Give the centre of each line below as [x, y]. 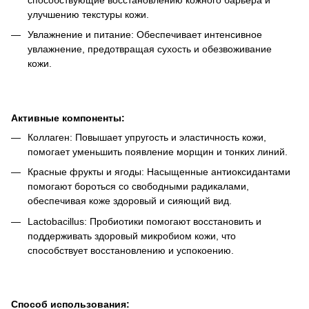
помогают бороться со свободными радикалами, [138, 187]
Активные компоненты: [68, 118]
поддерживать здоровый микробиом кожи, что [132, 236]
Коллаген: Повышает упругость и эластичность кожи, [147, 137]
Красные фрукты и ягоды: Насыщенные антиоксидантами [159, 172]
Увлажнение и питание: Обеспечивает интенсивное [145, 35]
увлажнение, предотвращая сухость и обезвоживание [150, 49]
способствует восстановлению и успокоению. [131, 250]
